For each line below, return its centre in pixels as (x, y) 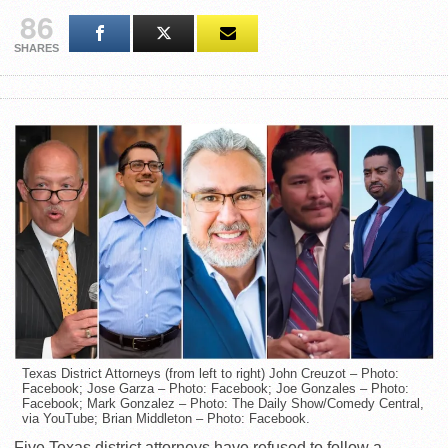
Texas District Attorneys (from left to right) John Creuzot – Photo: (210, 374)
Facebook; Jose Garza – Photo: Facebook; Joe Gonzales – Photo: (215, 389)
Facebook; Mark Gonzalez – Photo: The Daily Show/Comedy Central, (223, 404)
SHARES (36, 48)
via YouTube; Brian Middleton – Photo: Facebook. (166, 419)
